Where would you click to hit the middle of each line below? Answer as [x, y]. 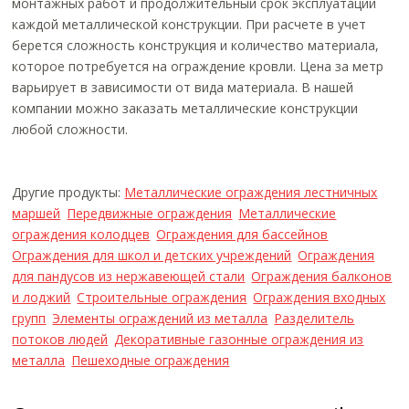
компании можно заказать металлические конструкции [185, 108]
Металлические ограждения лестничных [251, 192]
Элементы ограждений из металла [160, 318]
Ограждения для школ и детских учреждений [152, 255]
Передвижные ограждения [150, 213]
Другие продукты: [68, 192]
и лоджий [42, 297]
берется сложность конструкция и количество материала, [196, 45]
